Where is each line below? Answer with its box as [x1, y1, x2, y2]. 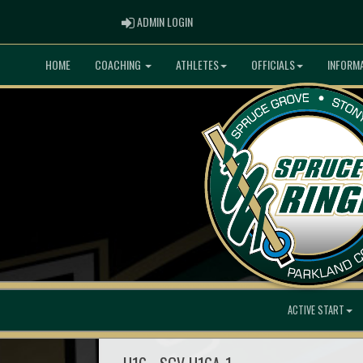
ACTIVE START [288, 301, 344, 318]
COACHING [95, 56, 143, 73]
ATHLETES [176, 56, 219, 73]
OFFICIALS [251, 56, 295, 73]
